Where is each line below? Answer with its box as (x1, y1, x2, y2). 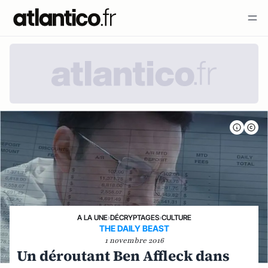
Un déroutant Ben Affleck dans (17, 246, 230, 266)
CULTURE (161, 213, 191, 223)
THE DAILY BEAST (99, 223, 169, 234)
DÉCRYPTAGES (109, 213, 159, 223)
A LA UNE (77, 213, 108, 223)
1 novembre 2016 (104, 236, 164, 246)
